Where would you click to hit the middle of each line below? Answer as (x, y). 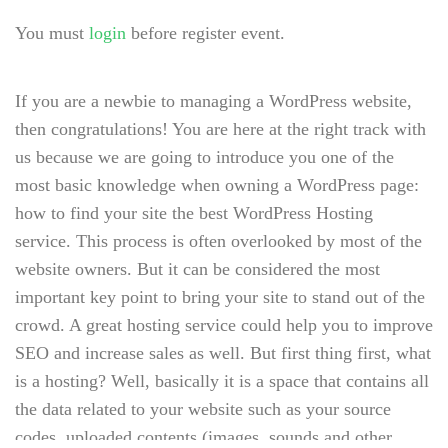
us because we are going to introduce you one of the (204, 157)
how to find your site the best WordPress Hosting (194, 213)
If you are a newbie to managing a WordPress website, (213, 101)
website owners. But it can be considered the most (197, 269)
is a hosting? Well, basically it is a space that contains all (222, 381)
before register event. (205, 33)
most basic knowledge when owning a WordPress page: (217, 185)
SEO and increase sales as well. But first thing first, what (223, 353)
